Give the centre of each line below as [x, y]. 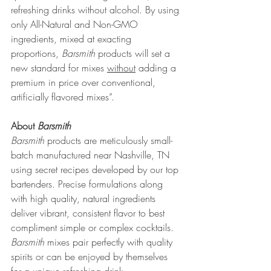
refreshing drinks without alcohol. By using [96, 10]
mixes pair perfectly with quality [111, 242]
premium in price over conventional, [85, 82]
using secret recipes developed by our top [96, 169]
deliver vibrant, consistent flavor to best [89, 213]
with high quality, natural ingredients [85, 198]
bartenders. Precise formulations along [88, 184]
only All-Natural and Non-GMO [76, 24]
